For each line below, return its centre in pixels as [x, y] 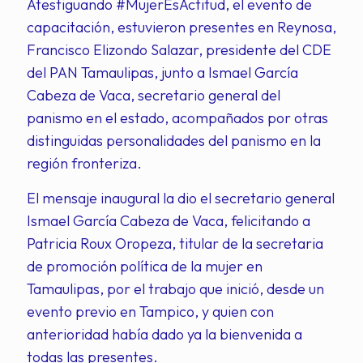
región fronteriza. [84, 163]
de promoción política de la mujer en [145, 266]
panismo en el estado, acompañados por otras [177, 118]
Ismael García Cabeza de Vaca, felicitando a [169, 221]
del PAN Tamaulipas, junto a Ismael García [162, 73]
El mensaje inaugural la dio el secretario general [181, 198]
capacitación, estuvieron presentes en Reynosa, [181, 27]
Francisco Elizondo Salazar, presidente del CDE [179, 50]
